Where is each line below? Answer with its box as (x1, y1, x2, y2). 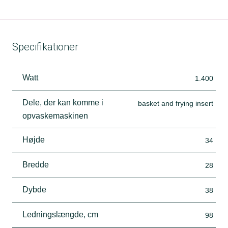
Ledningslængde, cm (22, 210, 98, 219)
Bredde (22, 160, 49, 169)
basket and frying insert (138, 99, 213, 107)
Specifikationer (12, 40, 78, 53)
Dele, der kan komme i (22, 98, 103, 107)
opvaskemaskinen (22, 111, 88, 120)
